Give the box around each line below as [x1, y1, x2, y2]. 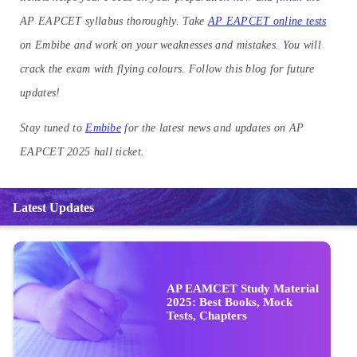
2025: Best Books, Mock [167, 295, 292, 308]
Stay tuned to [20, 121, 86, 134]
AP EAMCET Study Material [167, 281, 319, 295]
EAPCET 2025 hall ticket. [20, 145, 145, 158]
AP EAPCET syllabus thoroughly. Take [20, 14, 208, 27]
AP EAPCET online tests [207, 14, 327, 27]
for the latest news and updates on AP [121, 121, 304, 134]
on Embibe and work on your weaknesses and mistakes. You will [20, 38, 321, 51]
